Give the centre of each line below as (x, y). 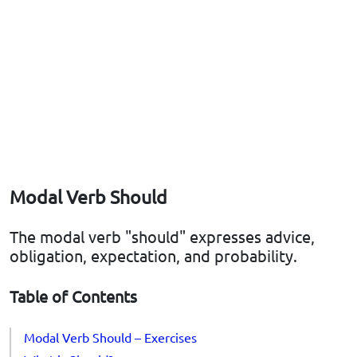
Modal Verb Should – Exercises (110, 337)
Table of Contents (73, 296)
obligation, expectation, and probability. (153, 256)
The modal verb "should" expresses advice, (162, 237)
